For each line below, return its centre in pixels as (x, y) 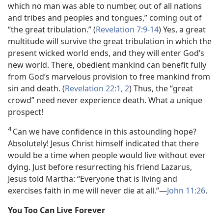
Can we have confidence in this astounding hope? (105, 132)
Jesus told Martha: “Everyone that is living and (93, 179)
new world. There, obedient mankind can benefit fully (107, 65)
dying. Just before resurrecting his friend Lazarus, (100, 167)
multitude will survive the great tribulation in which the (110, 41)
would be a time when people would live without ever (107, 155)
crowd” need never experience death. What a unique (105, 100)
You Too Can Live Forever (56, 210)
